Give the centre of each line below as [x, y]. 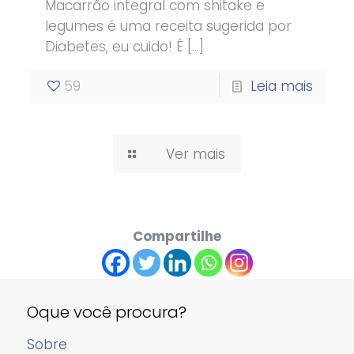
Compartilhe [177, 237]
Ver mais [196, 154]
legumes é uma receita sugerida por [169, 26]
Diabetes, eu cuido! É [115, 47]
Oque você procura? [106, 313]
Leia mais [281, 87]
